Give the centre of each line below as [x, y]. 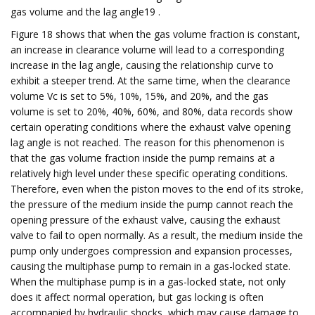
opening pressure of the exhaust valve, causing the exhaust [146, 220]
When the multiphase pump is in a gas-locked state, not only [148, 282]
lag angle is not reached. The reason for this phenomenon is [148, 142]
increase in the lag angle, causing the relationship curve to [142, 65]
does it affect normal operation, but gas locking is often [137, 297]
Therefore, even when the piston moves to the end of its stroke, [157, 189]
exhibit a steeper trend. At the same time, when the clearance [150, 81]
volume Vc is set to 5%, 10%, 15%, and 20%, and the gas [140, 96]
